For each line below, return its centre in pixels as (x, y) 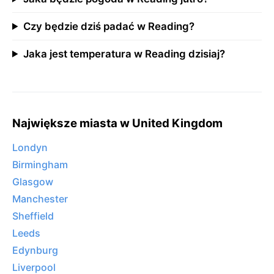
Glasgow (33, 182)
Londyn (30, 148)
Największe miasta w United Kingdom (117, 123)
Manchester (40, 199)
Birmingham (40, 165)
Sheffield (33, 216)
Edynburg (35, 250)
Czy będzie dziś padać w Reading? (109, 26)
